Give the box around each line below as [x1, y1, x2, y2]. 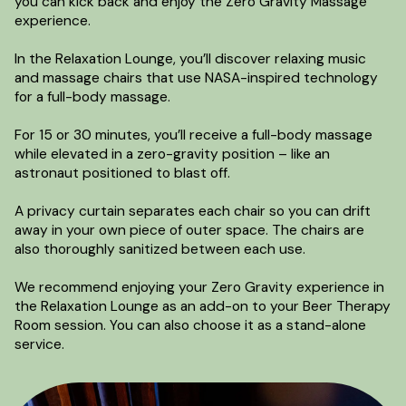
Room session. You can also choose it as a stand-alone [14, 315, 366, 334]
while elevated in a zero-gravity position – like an [14, 144, 330, 163]
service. [14, 334, 64, 353]
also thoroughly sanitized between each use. [14, 239, 305, 258]
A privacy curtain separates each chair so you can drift [14, 201, 371, 220]
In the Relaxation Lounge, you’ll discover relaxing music [14, 49, 366, 68]
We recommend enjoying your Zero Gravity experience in [14, 277, 384, 296]
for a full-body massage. [14, 87, 170, 106]
